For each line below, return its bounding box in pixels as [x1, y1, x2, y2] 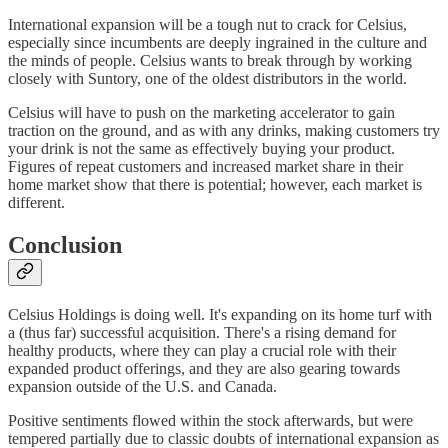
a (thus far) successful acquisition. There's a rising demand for [8, 323, 396, 341]
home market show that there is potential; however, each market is [8, 175, 422, 193]
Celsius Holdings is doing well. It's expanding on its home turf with [8, 305, 432, 323]
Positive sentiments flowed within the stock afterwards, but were [8, 411, 413, 429]
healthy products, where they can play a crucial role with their [8, 341, 396, 359]
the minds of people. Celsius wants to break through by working [8, 51, 412, 69]
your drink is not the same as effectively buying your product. [8, 139, 395, 157]
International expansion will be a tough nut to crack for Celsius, [8, 15, 407, 33]
